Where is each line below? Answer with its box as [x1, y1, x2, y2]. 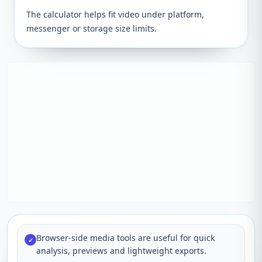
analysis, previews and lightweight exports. [36, 245, 206, 256]
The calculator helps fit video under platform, [26, 9, 204, 20]
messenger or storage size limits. [26, 23, 157, 34]
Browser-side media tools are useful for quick [36, 232, 215, 243]
